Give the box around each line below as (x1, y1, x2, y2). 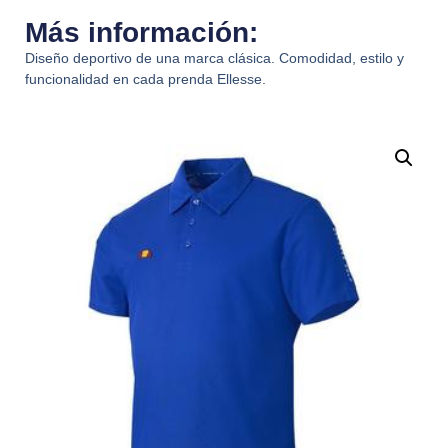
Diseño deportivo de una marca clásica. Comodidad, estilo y (25, 49, 404, 66)
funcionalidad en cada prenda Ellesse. (25, 70, 266, 87)
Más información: (25, 16, 258, 48)
